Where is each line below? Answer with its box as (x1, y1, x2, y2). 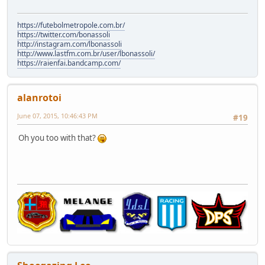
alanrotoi (17, 91, 62, 104)
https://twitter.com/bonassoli (17, 29, 110, 40)
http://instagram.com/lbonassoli (17, 38, 122, 49)
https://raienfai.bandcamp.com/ (17, 57, 121, 68)
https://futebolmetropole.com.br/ (17, 20, 125, 30)
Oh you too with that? (18, 132, 98, 144)
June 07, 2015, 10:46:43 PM (17, 111, 98, 120)
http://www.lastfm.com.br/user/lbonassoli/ (17, 48, 155, 59)
